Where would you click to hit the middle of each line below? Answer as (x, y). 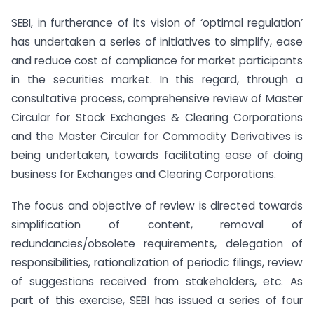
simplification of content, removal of (157, 225)
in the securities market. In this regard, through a (157, 80)
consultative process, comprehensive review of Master (157, 99)
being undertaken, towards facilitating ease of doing (157, 156)
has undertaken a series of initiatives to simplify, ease (157, 42)
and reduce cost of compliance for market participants (157, 61)
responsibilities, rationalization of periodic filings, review (157, 263)
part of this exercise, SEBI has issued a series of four (157, 301)
